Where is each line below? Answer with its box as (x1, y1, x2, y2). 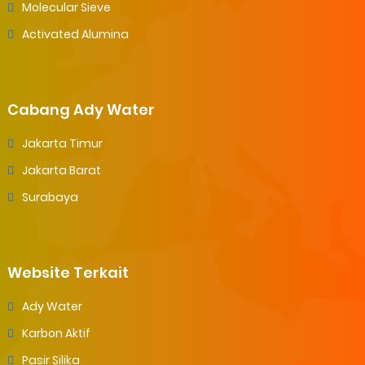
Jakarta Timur (21, 134, 103, 152)
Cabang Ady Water (7, 99, 155, 120)
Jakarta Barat (21, 161, 101, 178)
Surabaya (21, 188, 78, 205)
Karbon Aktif (21, 324, 90, 341)
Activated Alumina (21, 25, 129, 42)
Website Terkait (7, 262, 129, 283)
